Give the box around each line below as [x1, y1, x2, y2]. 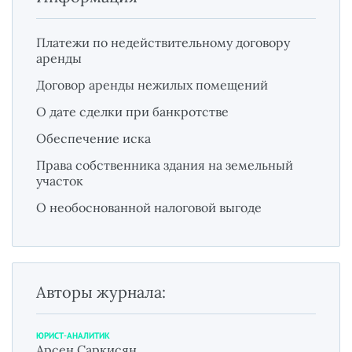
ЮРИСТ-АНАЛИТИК [36, 330, 110, 341]
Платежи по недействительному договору [36, 35, 290, 50]
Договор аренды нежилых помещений [36, 77, 268, 93]
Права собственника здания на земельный [36, 157, 293, 173]
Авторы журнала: [36, 282, 166, 302]
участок [36, 173, 83, 189]
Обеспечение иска [36, 130, 151, 146]
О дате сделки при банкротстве [36, 104, 229, 119]
